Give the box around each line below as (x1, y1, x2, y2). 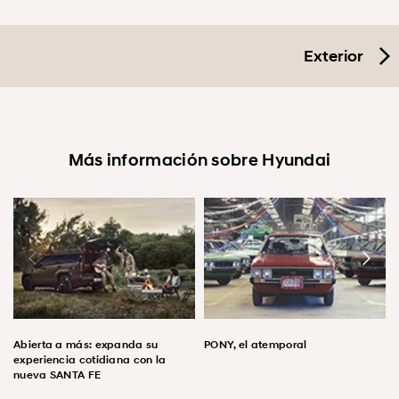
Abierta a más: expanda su (13, 338, 159, 352)
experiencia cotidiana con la (13, 353, 167, 367)
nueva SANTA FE (13, 368, 102, 382)
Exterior (304, 45, 363, 66)
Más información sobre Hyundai (68, 149, 331, 170)
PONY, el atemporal (204, 338, 307, 352)
